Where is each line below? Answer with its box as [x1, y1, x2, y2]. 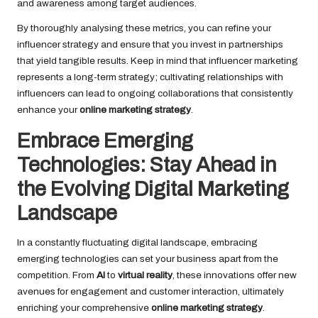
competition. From [17, 270, 97, 281]
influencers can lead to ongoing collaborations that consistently [17, 88, 293, 99]
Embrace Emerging [17, 130, 193, 153]
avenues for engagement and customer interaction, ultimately [17, 286, 284, 297]
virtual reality [118, 270, 172, 281]
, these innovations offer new [172, 270, 297, 281]
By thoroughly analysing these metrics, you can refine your [17, 23, 271, 34]
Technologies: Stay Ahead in [17, 154, 276, 177]
